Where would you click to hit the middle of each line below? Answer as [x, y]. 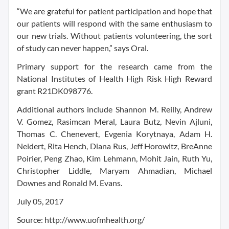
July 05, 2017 [40, 201]
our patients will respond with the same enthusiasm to [114, 23]
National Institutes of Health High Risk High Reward [114, 78]
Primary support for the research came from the [114, 66]
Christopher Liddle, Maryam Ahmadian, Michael [114, 170]
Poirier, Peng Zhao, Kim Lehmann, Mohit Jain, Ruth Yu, [114, 158]
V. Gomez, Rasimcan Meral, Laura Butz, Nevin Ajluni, [114, 121]
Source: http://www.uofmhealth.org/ [81, 220]
